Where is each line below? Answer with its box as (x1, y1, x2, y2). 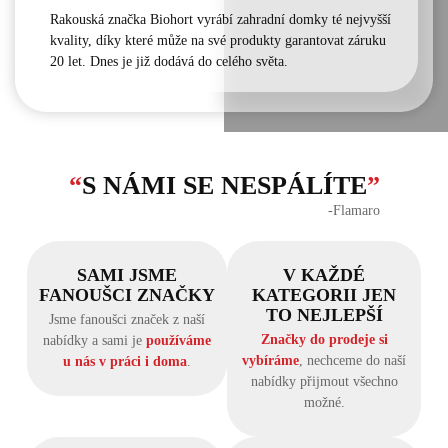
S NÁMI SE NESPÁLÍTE (81, 171, 367, 200)
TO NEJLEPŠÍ (265, 305, 383, 325)
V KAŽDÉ (283, 265, 365, 285)
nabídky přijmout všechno (250, 374, 398, 389)
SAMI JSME (77, 265, 177, 285)
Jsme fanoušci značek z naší (49, 312, 205, 327)
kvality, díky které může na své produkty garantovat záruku (50, 33, 386, 48)
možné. (303, 395, 345, 410)
